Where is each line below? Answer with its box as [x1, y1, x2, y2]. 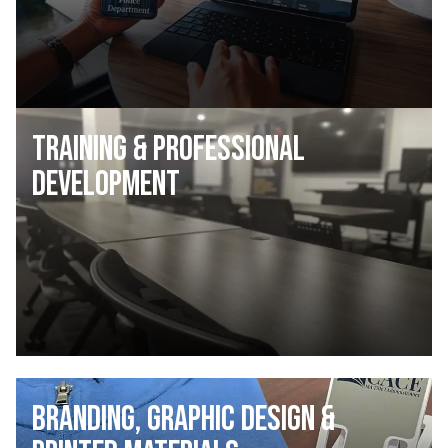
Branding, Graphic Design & [32, 398, 335, 442]
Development [32, 162, 180, 206]
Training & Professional [32, 127, 305, 171]
